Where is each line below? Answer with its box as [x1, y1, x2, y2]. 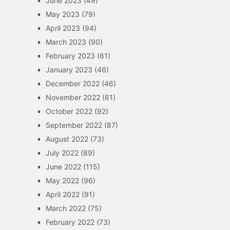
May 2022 [45, 176, 79, 185]
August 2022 [45, 135, 88, 143]
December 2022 [45, 79, 100, 88]
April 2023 [45, 24, 80, 32]
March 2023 [45, 37, 86, 46]
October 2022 [45, 107, 92, 116]
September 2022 [45, 121, 102, 129]
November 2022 [45, 93, 100, 102]
